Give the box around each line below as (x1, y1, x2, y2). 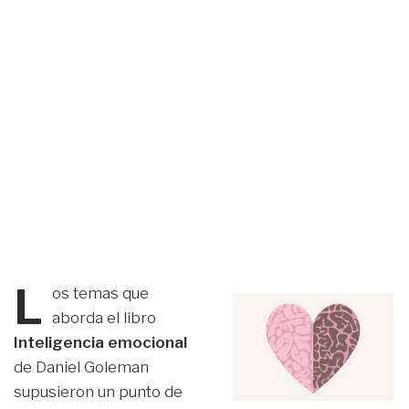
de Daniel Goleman (14, 358, 149, 377)
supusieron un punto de (14, 383, 183, 402)
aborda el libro (52, 309, 157, 328)
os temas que (52, 284, 150, 303)
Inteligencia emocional (14, 333, 187, 352)
